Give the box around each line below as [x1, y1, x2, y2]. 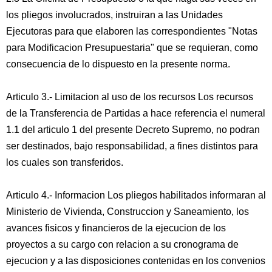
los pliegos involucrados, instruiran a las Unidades [6, 10, 223, 20]
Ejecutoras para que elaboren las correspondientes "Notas [6, 26, 257, 36]
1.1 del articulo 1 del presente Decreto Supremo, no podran [6, 124, 260, 135]
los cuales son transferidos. [6, 157, 123, 168]
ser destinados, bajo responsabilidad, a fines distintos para [6, 141, 258, 151]
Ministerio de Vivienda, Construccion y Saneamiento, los [6, 206, 249, 217]
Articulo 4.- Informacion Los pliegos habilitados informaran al [6, 190, 266, 200]
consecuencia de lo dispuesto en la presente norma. [6, 59, 230, 69]
